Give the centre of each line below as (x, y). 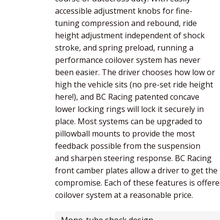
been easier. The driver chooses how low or (135, 72)
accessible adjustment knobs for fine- (124, 11)
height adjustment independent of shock (130, 36)
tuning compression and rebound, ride (126, 23)
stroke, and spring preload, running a (124, 48)
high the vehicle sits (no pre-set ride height (134, 85)
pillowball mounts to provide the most (125, 134)
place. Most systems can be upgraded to (129, 122)
